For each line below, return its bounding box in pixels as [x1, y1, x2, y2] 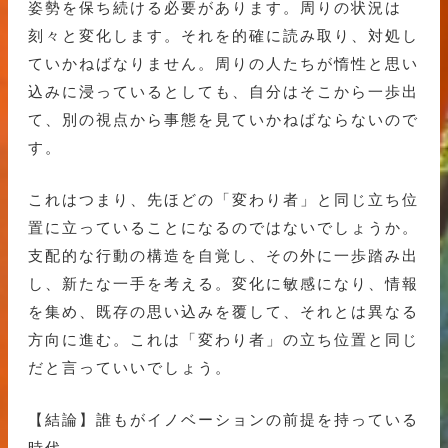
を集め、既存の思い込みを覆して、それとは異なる [28, 303, 419, 321]
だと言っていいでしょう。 [28, 359, 232, 377]
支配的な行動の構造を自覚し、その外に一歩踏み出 [28, 247, 419, 265]
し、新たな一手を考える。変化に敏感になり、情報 [28, 275, 419, 293]
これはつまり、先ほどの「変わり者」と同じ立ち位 [28, 191, 419, 209]
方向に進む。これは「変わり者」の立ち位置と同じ [28, 331, 419, 349]
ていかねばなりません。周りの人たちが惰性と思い [28, 55, 419, 73]
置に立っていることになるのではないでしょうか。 [28, 219, 419, 237]
